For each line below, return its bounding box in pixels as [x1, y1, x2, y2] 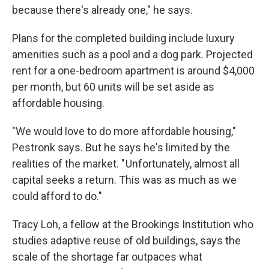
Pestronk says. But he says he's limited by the [12, 141, 230, 154]
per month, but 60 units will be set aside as [12, 80, 214, 93]
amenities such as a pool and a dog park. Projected [12, 48, 253, 61]
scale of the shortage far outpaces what [12, 250, 202, 263]
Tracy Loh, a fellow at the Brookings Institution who [12, 218, 253, 231]
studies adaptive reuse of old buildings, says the [12, 234, 241, 247]
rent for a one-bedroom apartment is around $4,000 [12, 64, 255, 77]
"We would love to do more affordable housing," [12, 125, 236, 138]
